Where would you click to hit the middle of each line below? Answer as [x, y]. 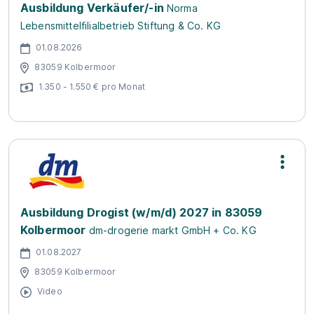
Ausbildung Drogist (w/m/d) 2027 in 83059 [142, 212]
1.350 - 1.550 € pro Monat [92, 86]
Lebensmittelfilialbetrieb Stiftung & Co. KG [121, 26]
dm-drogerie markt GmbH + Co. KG [172, 230]
